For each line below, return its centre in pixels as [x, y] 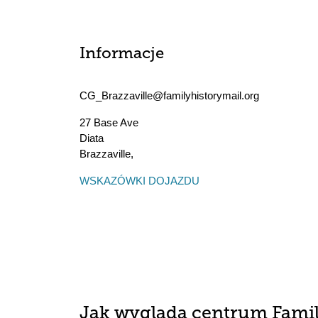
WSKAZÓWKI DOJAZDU [139, 181]
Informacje [122, 54]
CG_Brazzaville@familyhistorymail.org [169, 95]
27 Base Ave [109, 122]
